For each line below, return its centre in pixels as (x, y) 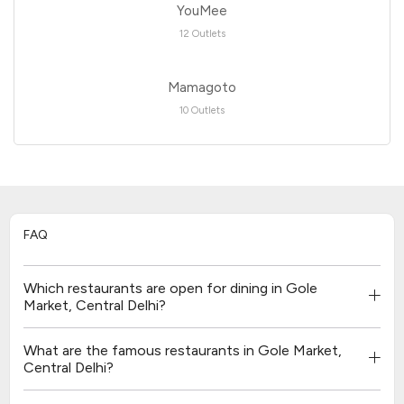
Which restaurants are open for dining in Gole (170, 288)
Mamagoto (202, 87)
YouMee (202, 10)
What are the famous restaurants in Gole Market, (183, 350)
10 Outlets (202, 110)
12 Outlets (202, 33)
